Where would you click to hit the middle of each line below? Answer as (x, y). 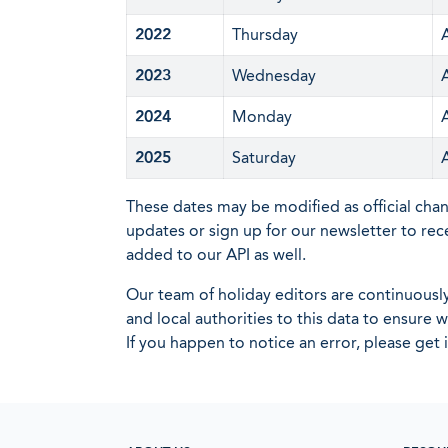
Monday (262, 116)
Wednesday (274, 75)
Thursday (265, 34)
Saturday (264, 157)
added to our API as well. (216, 254)
